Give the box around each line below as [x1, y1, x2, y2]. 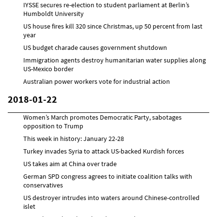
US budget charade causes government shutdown [23, 43, 167, 52]
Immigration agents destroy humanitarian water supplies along [23, 55, 206, 64]
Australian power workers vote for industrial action [23, 77, 170, 86]
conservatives [23, 180, 63, 189]
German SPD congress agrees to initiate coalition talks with [23, 171, 192, 181]
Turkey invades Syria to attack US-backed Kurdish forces [23, 146, 184, 155]
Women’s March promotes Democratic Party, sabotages [23, 112, 182, 122]
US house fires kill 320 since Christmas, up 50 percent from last [23, 21, 202, 31]
